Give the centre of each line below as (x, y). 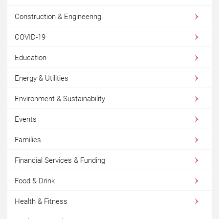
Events (26, 119)
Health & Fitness (41, 201)
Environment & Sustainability (60, 99)
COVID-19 (30, 37)
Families (28, 140)
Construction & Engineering (58, 16)
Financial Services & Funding (60, 160)
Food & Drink (35, 181)
